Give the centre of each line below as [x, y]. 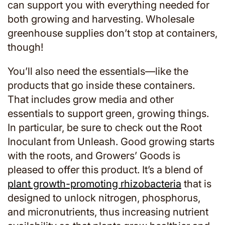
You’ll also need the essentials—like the [98, 71]
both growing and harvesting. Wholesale [101, 19]
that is [196, 184]
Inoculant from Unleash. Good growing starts [111, 142]
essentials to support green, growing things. [108, 114]
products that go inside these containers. [101, 85]
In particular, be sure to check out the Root [105, 128]
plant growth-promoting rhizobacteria [94, 184]
